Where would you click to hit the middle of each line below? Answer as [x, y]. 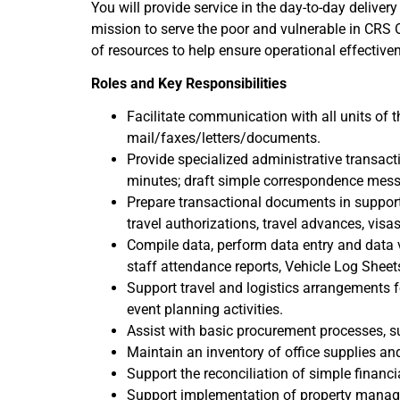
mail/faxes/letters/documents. [224, 138]
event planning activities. [205, 309]
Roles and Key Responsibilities [189, 83]
